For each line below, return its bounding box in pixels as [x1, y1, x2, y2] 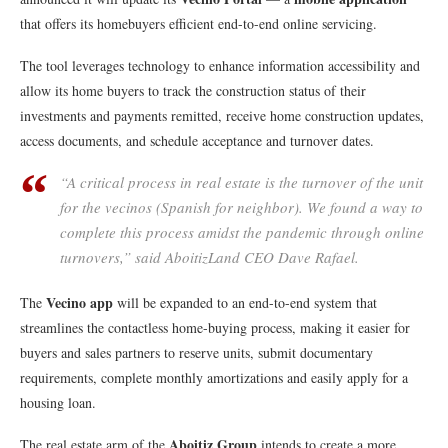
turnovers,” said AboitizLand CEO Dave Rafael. [60, 247, 359, 268]
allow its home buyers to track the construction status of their [20, 81, 366, 101]
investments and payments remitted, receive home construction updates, [20, 106, 424, 126]
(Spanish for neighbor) [156, 197, 299, 218]
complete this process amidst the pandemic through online [60, 222, 424, 243]
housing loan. [20, 393, 96, 413]
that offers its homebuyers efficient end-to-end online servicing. [20, 14, 377, 34]
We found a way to [303, 197, 423, 218]
